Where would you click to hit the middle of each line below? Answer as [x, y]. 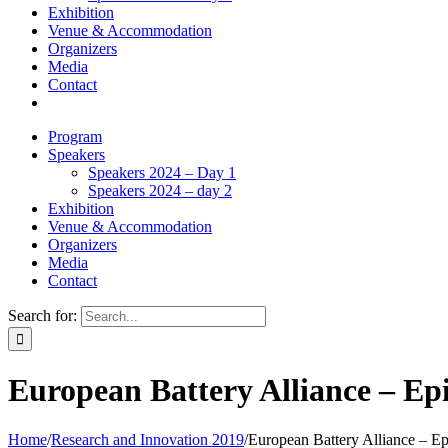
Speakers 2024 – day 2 [160, 190]
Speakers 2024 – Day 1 [162, 172]
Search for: [42, 315]
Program [75, 136]
